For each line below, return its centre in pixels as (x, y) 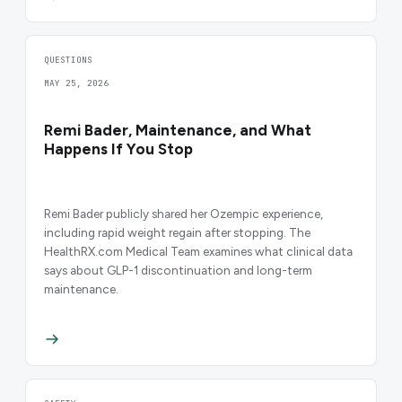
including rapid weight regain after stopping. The (177, 232)
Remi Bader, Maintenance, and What (178, 130)
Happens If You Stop (118, 149)
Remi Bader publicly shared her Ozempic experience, (184, 213)
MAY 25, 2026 (76, 83)
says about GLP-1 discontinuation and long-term (178, 270)
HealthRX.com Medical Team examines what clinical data (198, 251)
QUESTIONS (68, 59)
